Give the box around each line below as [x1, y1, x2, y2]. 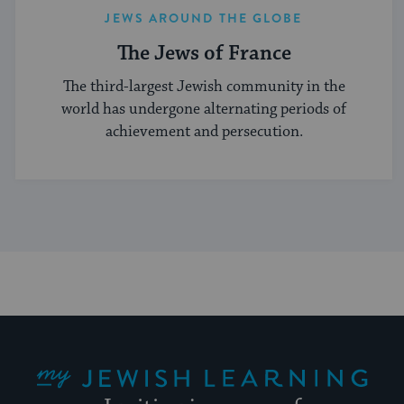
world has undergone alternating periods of [61, 98, 346, 119]
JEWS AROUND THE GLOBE [105, 9, 303, 28]
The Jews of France [116, 41, 291, 68]
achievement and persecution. [105, 121, 303, 142]
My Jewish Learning [35, 350, 87, 368]
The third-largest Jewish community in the [62, 76, 345, 96]
